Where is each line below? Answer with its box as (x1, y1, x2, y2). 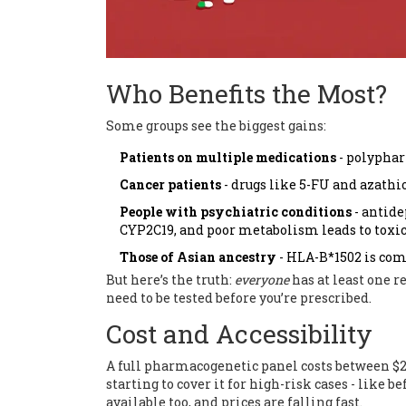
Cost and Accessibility (106, 317, 372, 352)
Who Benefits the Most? (106, 77, 387, 111)
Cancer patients (120, 176, 221, 194)
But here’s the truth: (106, 271, 235, 289)
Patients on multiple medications (120, 149, 336, 167)
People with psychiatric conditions (120, 203, 352, 221)
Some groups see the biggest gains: (106, 117, 326, 135)
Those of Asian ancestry (120, 248, 276, 266)
